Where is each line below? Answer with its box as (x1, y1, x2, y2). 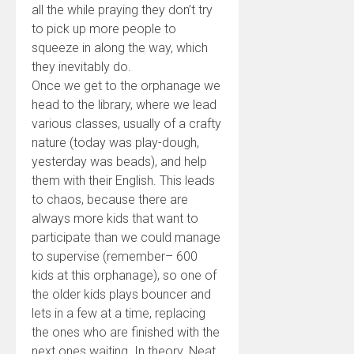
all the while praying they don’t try (32, 2, 213, 17)
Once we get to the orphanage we (32, 78, 220, 93)
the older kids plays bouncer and (32, 287, 211, 302)
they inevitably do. (32, 59, 131, 74)
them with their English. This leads (32, 173, 215, 188)
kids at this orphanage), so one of (32, 268, 217, 283)
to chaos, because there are (32, 192, 188, 207)
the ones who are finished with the (32, 325, 220, 340)
